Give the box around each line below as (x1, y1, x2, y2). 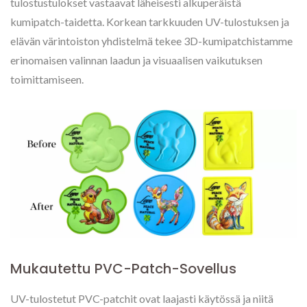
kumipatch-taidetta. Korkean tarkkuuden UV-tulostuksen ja (10, 15, 289, 28)
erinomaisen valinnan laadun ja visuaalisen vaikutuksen (10, 53, 262, 66)
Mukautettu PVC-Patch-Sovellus (10, 259, 236, 279)
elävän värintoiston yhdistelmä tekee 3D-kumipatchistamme (10, 34, 293, 47)
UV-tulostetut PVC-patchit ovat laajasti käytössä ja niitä (10, 292, 273, 306)
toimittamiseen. (10, 73, 84, 86)
